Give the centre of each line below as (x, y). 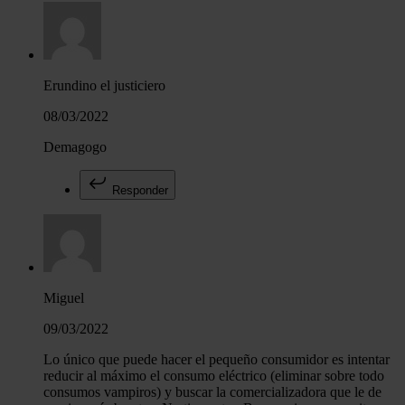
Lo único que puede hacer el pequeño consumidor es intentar (217, 360)
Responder (138, 191)
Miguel (64, 298)
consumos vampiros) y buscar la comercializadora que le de (212, 392)
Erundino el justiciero (104, 86)
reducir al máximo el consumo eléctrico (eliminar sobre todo (214, 376)
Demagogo (75, 147)
